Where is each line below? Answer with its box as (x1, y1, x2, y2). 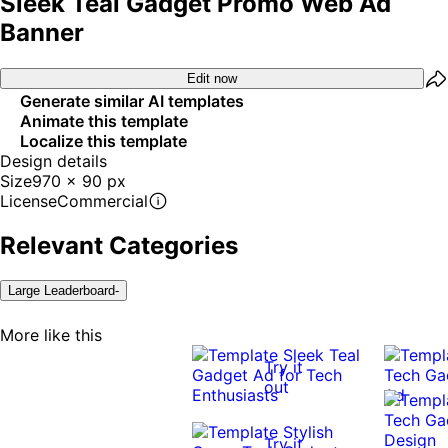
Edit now (187, 71, 237, 87)
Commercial (57, 190, 148, 211)
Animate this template (20, 110, 188, 131)
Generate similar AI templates (20, 90, 244, 111)
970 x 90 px (32, 170, 126, 191)
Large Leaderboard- (8, 282, 119, 298)
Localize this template (20, 130, 187, 151)
